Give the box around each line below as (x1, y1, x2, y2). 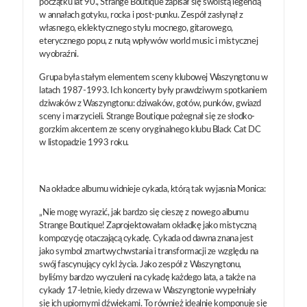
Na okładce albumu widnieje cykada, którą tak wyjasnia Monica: (39, 184, 266, 194)
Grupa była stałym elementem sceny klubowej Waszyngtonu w (39, 73, 268, 82)
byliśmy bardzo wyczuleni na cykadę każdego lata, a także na (39, 273, 256, 282)
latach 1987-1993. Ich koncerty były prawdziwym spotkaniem (39, 86, 267, 95)
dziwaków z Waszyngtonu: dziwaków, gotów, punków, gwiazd (39, 99, 261, 108)
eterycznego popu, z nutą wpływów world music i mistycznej (39, 36, 258, 46)
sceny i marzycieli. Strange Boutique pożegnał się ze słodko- (39, 112, 255, 121)
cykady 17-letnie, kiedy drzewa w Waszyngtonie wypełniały (39, 286, 256, 295)
